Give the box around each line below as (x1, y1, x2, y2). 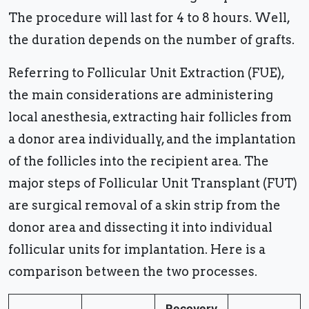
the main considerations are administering (8, 88, 273, 103)
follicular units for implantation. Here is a (8, 242, 266, 257)
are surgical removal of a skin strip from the (8, 198, 281, 213)
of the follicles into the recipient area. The (8, 154, 269, 169)
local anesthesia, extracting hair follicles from (8, 110, 292, 125)
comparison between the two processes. (8, 264, 260, 279)
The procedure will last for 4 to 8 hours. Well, (8, 10, 290, 26)
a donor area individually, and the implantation (8, 132, 296, 147)
